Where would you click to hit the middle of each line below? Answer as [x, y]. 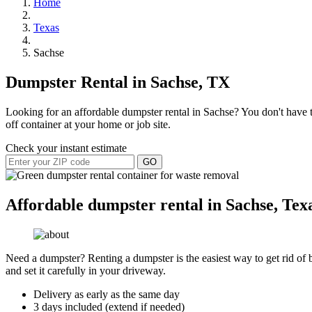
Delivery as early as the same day [107, 294]
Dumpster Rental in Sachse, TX [118, 82]
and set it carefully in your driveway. [86, 270]
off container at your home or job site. [88, 124]
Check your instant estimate [66, 148]
